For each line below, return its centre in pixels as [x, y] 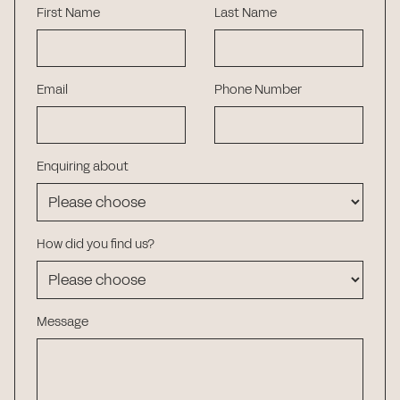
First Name [68, 12]
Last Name [246, 12]
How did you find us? [96, 244]
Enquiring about [83, 166]
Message [62, 321]
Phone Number [258, 89]
